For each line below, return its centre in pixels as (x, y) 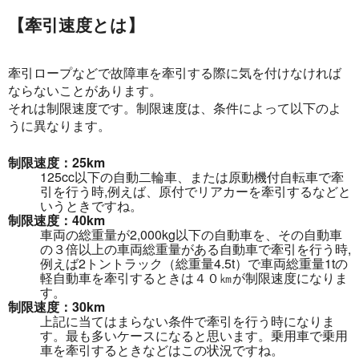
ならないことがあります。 (85, 90)
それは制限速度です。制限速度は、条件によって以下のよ (175, 107)
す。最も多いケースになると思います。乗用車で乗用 (194, 335)
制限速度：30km (56, 306)
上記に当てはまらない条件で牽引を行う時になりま (188, 321)
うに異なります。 (59, 125)
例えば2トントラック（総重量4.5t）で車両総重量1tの (194, 263)
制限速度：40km (56, 220)
